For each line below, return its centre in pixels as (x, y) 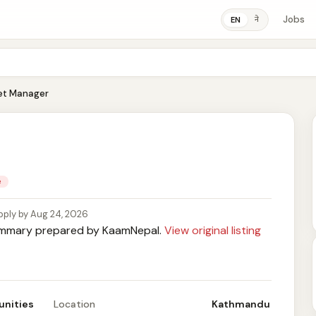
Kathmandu (241, 304)
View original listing (213, 230)
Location (74, 304)
